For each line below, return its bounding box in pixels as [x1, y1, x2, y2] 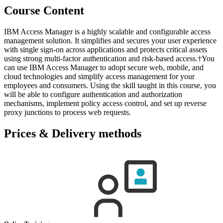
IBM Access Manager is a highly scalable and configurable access [4, 27, 211, 36]
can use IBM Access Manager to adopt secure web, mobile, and [4, 63, 204, 72]
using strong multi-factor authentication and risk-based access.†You [4, 54, 215, 63]
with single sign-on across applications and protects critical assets [4, 45, 207, 54]
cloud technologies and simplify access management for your [4, 72, 195, 81]
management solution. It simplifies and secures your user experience [4, 36, 217, 45]
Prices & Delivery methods [4, 126, 141, 140]
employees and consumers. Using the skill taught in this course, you [4, 81, 216, 90]
